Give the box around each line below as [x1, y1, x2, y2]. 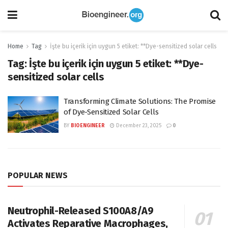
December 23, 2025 [115, 123, 161, 129]
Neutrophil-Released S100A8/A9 [8, 204, 154, 217]
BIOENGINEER [71, 123, 105, 129]
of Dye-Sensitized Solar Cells [64, 107, 159, 117]
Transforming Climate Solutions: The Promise [64, 97, 216, 106]
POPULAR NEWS [8, 170, 68, 180]
